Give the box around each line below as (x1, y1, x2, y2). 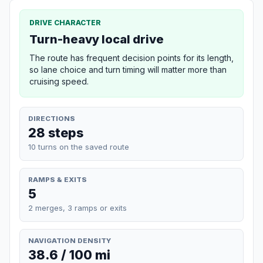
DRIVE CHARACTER (29, 18, 101, 27)
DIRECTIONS (28, 114, 75, 123)
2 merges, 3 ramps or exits (28, 203, 127, 213)
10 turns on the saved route (28, 141, 129, 151)
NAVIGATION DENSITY (28, 236, 111, 245)
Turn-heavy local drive (29, 32, 164, 46)
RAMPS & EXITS (28, 175, 87, 184)
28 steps (28, 124, 83, 140)
